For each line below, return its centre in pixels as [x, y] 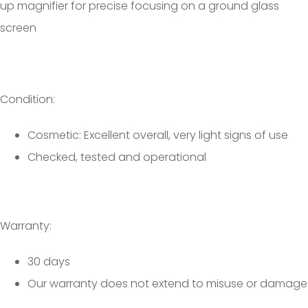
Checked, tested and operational [117, 157]
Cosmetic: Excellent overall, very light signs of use [158, 135]
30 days [49, 261]
